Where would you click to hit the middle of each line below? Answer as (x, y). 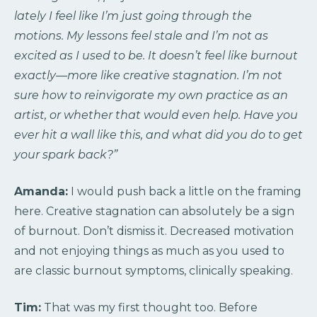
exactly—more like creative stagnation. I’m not (148, 76)
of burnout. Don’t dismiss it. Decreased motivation (154, 231)
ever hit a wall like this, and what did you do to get (158, 135)
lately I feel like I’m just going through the (133, 16)
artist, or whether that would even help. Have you (156, 115)
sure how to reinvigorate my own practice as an (151, 96)
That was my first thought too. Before (149, 308)
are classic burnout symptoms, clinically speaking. (154, 271)
